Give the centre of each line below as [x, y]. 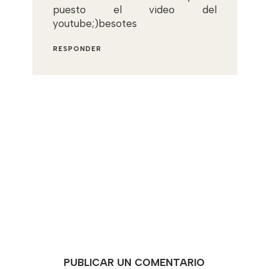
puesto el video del [135, 9]
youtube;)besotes [95, 23]
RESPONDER [77, 49]
